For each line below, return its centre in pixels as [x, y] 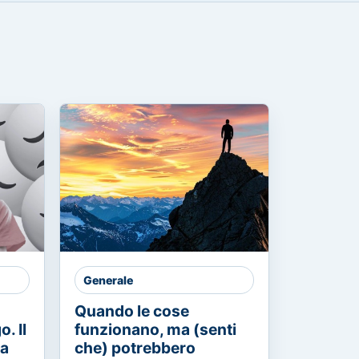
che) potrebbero [135, 348]
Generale [108, 280]
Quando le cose [132, 311]
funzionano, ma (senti [155, 329]
